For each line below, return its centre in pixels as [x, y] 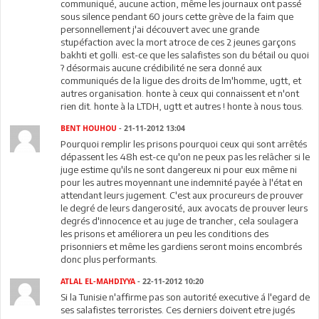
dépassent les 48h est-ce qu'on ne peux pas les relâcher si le [185, 157]
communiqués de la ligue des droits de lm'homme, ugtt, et [181, 80]
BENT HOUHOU [89, 129]
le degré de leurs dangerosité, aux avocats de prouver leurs [184, 208]
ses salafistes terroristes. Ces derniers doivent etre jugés [178, 310]
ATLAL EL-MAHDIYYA [98, 282]
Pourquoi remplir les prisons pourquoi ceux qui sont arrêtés [184, 144]
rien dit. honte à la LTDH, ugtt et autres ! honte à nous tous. [182, 106]
